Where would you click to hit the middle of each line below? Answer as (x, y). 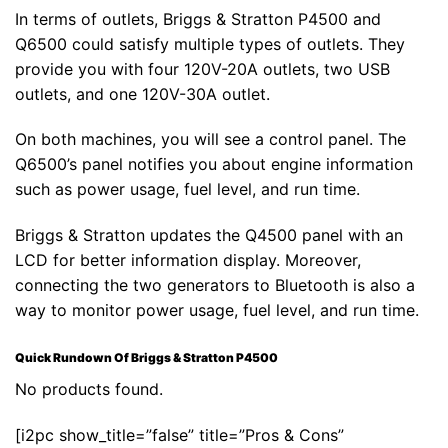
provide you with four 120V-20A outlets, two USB (202, 68)
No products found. (89, 388)
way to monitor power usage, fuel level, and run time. (217, 310)
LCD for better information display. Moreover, (188, 260)
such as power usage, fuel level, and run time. (187, 189)
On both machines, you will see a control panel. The (210, 139)
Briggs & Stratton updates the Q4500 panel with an (209, 235)
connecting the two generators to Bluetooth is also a (215, 285)
